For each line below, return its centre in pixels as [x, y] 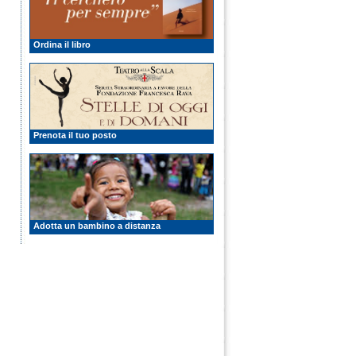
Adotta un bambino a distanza [97, 226]
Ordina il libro [62, 44]
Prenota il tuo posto [75, 135]
